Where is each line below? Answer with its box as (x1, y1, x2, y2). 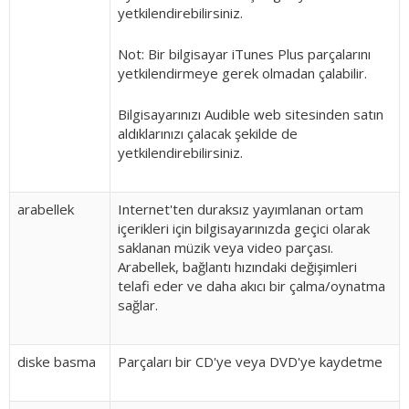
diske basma (17, 352, 96, 371)
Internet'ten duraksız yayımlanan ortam (118, 200, 363, 218)
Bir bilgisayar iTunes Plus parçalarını (148, 45, 371, 63)
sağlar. (118, 296, 158, 314)
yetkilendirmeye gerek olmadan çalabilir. (118, 64, 367, 82)
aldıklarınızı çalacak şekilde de (118, 124, 298, 142)
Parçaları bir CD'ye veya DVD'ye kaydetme (118, 352, 383, 371)
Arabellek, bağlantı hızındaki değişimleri (118, 257, 357, 276)
